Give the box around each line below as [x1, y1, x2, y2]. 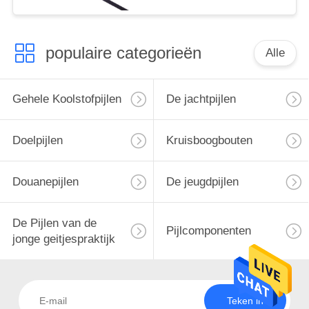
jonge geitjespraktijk [12, 232, 115, 246]
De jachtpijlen [166, 92, 236, 106]
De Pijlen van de [12, 216, 97, 230]
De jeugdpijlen [166, 175, 239, 189]
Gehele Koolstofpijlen [12, 92, 121, 106]
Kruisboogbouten [166, 134, 252, 148]
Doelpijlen [12, 134, 63, 148]
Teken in [226, 295, 263, 306]
